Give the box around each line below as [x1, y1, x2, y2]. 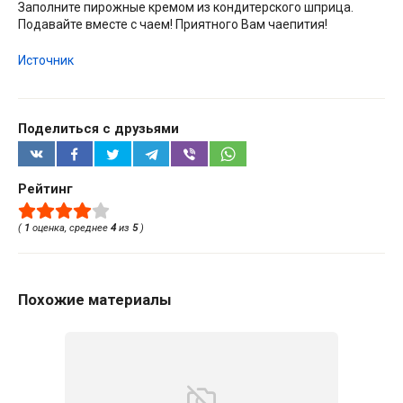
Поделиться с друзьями [18, 120, 179, 137]
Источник [18, 53, 74, 68]
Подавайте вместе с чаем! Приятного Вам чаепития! [18, 17, 327, 32]
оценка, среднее [30, 221, 111, 234]
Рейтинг [18, 180, 73, 197]
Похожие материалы [18, 291, 172, 309]
